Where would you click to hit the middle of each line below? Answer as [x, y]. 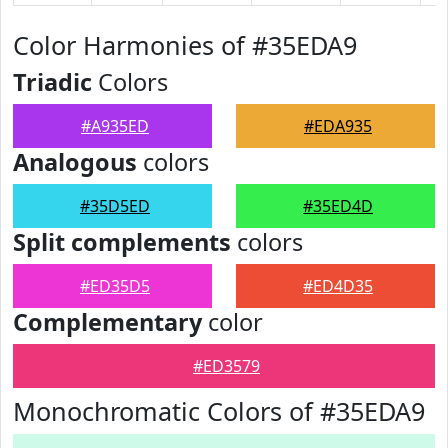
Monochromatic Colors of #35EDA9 [219, 411]
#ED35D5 [115, 286]
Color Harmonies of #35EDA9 [185, 45]
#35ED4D [338, 206]
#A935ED [115, 126]
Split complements [122, 242]
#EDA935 [338, 126]
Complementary [107, 322]
